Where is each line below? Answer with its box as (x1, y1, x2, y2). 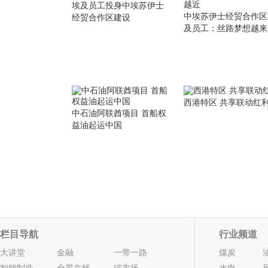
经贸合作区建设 (72, 13, 130, 22)
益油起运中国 (72, 120, 122, 130)
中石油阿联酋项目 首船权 (72, 108, 166, 118)
